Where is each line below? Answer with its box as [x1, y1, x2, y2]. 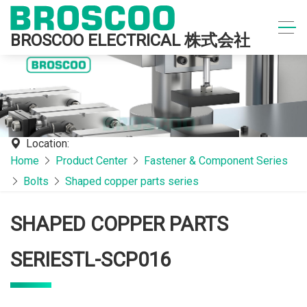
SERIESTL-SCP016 [10, 248, 171, 271]
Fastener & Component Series [144, 153, 288, 167]
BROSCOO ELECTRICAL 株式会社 [10, 30, 250, 50]
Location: [26, 137, 69, 150]
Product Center [56, 153, 127, 167]
